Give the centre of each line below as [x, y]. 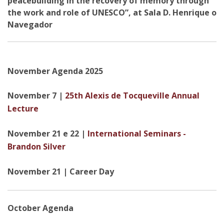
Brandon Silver [36, 146]
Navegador [30, 24]
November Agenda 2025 [55, 71]
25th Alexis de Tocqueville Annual [132, 95]
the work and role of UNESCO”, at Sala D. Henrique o [112, 12]
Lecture [23, 108]
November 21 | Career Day [61, 171]
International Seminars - [137, 133]
